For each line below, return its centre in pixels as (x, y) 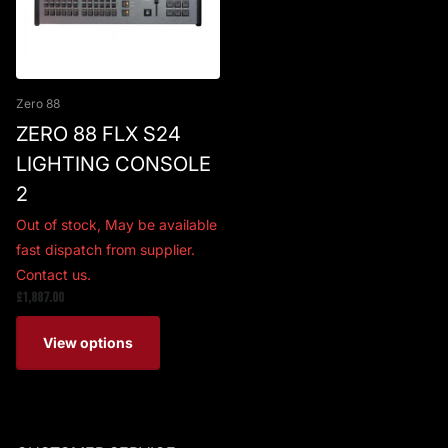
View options (88, 342)
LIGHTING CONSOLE (113, 163)
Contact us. (57, 274)
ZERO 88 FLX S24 (98, 133)
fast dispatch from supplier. (105, 249)
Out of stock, (60, 224)
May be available (161, 224)
